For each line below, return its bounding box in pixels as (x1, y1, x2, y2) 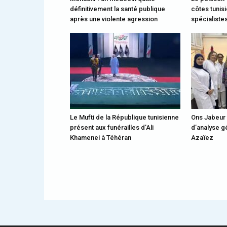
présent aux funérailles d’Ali (70, 124, 154, 131)
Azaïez (191, 134, 213, 141)
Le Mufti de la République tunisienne (70, 113, 179, 121)
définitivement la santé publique (70, 5, 165, 13)
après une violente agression (70, 15, 158, 23)
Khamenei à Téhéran (70, 134, 131, 141)
